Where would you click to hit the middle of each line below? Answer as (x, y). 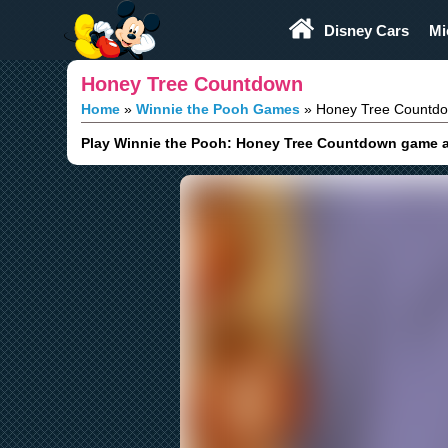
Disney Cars (366, 30)
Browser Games (111, 21)
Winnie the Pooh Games (217, 109)
